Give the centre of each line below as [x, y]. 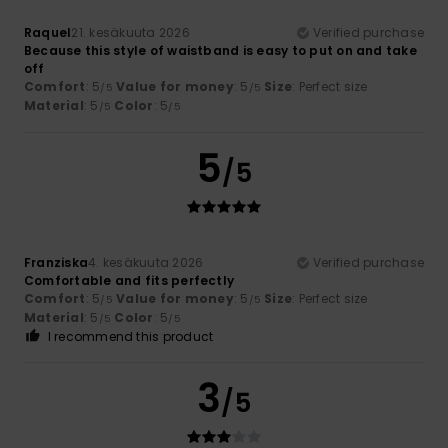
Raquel [48, 32]
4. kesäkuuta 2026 [146, 262]
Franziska [56, 262]
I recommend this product [130, 336]
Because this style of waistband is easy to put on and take [220, 50]
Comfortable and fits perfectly [129, 280]
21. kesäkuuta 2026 [130, 32]
